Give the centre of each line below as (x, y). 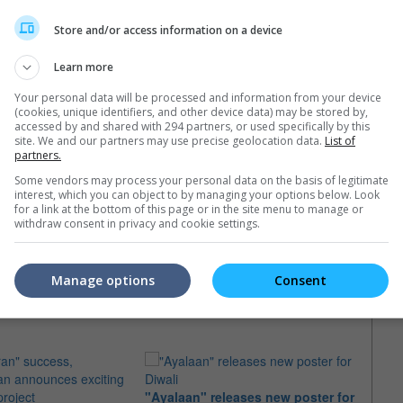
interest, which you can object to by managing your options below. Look (197, 195)
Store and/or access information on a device (168, 30)
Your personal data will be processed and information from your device (198, 98)
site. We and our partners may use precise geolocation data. (170, 141)
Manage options (103, 280)
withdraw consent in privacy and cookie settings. (137, 224)
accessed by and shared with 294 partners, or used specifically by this (192, 126)
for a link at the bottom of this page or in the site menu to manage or (189, 209)
